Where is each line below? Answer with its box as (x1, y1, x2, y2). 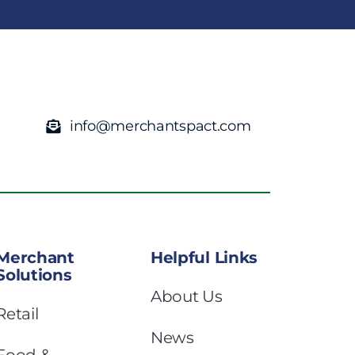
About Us (150, 286, 223, 306)
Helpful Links (150, 247, 258, 267)
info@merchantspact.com (69, 117, 251, 136)
